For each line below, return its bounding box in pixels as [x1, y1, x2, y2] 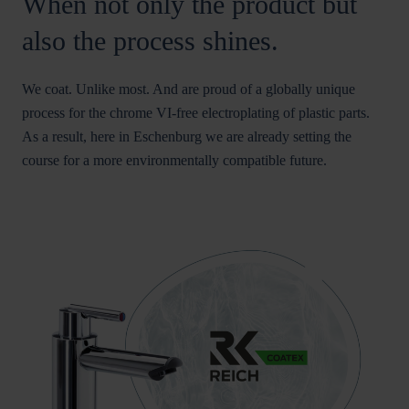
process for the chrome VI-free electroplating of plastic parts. [22, 105, 370, 121]
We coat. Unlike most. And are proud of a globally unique [22, 81, 355, 98]
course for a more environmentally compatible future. [22, 152, 327, 169]
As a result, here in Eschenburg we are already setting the [22, 129, 351, 145]
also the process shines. [22, 26, 278, 57]
